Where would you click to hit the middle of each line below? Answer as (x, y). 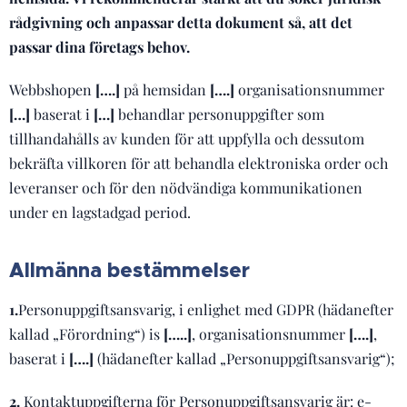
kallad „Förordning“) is (86, 334)
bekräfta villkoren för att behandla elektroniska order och (199, 163)
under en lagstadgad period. (100, 212)
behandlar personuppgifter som (219, 114)
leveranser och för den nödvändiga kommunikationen (186, 188)
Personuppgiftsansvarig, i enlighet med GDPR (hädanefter (206, 309)
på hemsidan (165, 89)
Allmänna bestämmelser (129, 270)
